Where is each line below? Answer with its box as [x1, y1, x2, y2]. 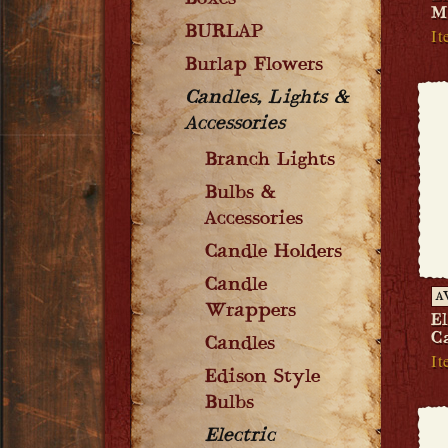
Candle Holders [205, 242, 342, 264]
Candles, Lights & [185, 88, 349, 110]
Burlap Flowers [185, 55, 323, 77]
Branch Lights [205, 150, 335, 172]
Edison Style [205, 367, 320, 389]
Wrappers [205, 301, 296, 323]
